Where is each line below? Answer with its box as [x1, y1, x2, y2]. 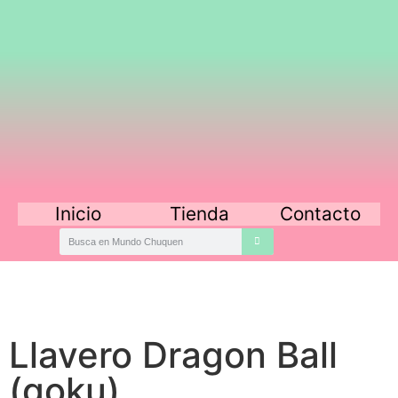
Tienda [169, 203, 229, 226]
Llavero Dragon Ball [9, 333, 338, 378]
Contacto [279, 203, 361, 226]
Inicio [55, 203, 101, 226]
